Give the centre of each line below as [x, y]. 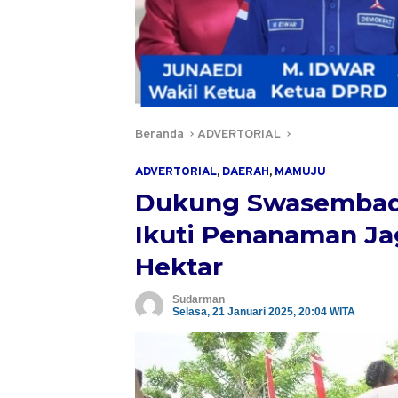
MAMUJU [300, 173]
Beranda [159, 135]
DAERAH [246, 173]
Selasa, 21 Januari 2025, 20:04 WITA [264, 312]
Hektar [179, 267]
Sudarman [199, 300]
